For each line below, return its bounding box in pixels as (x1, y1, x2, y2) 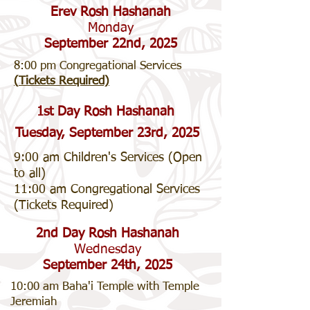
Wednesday (73, 243, 141, 256)
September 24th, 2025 (42, 259, 172, 272)
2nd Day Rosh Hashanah (35, 227, 179, 240)
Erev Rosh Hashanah (51, 6, 171, 19)
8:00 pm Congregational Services (14, 60, 182, 72)
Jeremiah (10, 296, 57, 308)
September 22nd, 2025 (44, 37, 177, 51)
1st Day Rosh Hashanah (36, 105, 179, 118)
